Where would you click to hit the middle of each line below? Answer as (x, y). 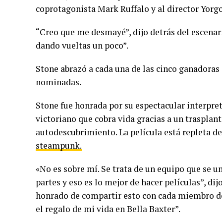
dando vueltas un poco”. (82, 45)
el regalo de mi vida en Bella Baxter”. (108, 209)
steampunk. (59, 145)
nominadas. (58, 82)
